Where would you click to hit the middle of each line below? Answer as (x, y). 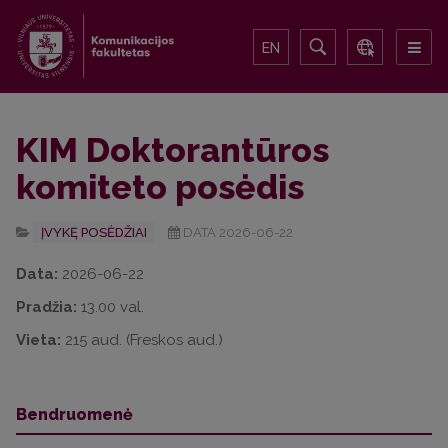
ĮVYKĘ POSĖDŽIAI (94, 232)
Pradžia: (46, 306)
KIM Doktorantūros (172, 150)
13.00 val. (110, 306)
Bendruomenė (74, 414)
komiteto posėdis (160, 187)
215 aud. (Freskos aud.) (142, 339)
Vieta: (38, 339)
